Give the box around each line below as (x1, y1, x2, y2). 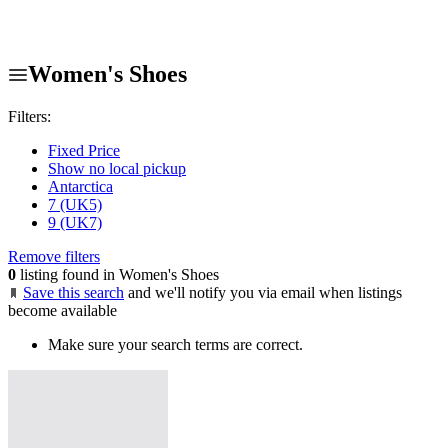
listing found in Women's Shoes (16, 265, 219, 283)
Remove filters (8, 247, 100, 265)
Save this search (23, 283, 124, 301)
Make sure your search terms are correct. (48, 335, 303, 353)
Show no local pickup (48, 159, 186, 177)
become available (8, 301, 117, 319)
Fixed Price (48, 141, 120, 159)
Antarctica (48, 177, 113, 195)
